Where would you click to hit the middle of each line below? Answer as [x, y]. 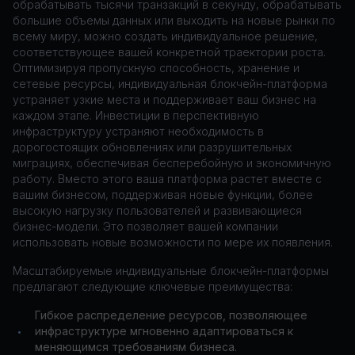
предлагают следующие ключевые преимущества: [153, 286]
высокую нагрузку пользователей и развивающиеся [157, 210]
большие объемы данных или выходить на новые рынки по [174, 20]
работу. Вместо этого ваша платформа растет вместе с [167, 179]
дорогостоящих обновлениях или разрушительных [152, 147]
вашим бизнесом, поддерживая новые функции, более [163, 195]
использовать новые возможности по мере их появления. [173, 242]
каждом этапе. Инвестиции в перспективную [136, 115]
